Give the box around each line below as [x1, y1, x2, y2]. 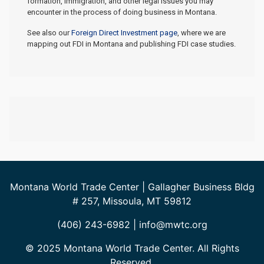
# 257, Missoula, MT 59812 [72, 194, 192, 207]
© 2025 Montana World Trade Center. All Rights [25, 242, 239, 254]
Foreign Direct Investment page [71, 28, 177, 37]
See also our [27, 28, 71, 37]
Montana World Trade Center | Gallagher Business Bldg [9, 180, 255, 193]
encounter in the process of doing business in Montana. [27, 7, 217, 16]
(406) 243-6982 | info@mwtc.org [57, 218, 207, 230]
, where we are [177, 28, 226, 37]
